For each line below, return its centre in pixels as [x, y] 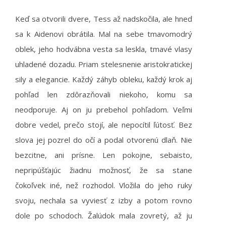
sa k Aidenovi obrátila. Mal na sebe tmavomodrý [104, 34]
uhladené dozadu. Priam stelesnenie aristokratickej [104, 64]
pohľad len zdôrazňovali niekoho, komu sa [104, 94]
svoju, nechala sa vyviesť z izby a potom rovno [104, 200]
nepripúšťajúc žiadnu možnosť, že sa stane [104, 170]
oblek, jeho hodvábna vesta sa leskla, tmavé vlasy [104, 49]
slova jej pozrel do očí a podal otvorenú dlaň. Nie [104, 140]
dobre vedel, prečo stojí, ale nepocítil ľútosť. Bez [104, 125]
